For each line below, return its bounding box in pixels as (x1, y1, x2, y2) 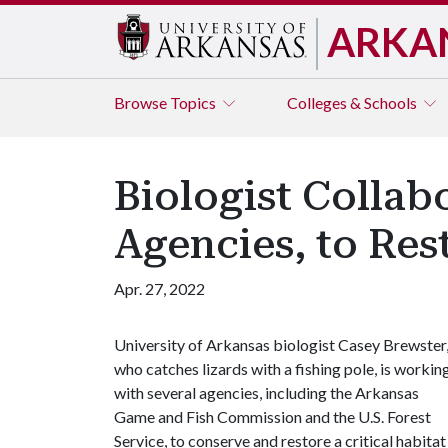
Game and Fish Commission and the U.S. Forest (114, 407, 431, 426)
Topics (170, 93, 219, 112)
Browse (114, 93, 170, 112)
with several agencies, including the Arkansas (114, 383, 419, 402)
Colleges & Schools (287, 93, 420, 112)
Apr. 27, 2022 (114, 279, 205, 298)
